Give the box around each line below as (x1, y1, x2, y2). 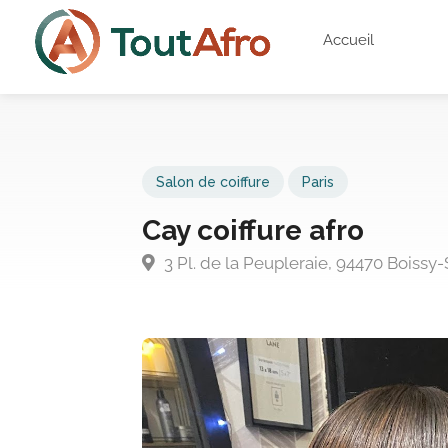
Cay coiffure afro (142, 213, 364, 247)
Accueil (323, 31, 375, 49)
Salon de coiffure (156, 173, 270, 190)
